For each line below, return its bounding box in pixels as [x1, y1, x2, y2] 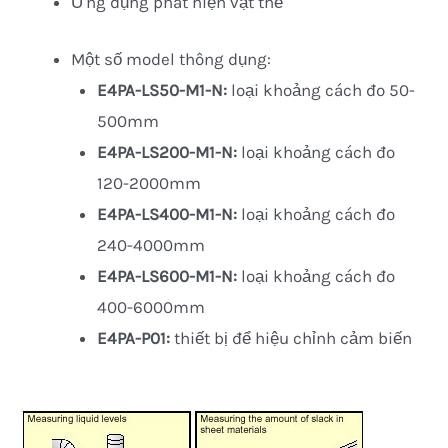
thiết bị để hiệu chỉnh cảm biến [173, 327, 412, 348]
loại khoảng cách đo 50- [230, 79, 415, 100]
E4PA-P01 [96, 327, 166, 348]
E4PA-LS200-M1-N [96, 141, 233, 162]
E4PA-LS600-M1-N [96, 265, 233, 286]
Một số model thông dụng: [71, 48, 271, 69]
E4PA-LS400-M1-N [96, 203, 233, 224]
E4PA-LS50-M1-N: [96, 79, 231, 100]
